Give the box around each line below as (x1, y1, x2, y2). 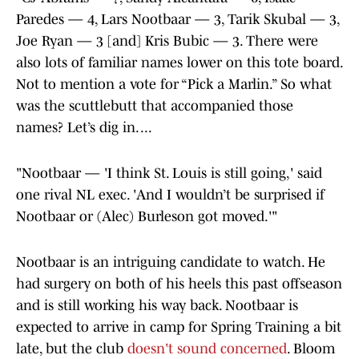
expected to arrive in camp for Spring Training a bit (16, 319, 341, 336)
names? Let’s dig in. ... (16, 119, 152, 136)
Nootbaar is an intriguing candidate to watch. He (16, 254, 325, 271)
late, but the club (16, 341, 127, 357)
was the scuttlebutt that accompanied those (16, 98, 293, 115)
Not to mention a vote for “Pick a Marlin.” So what (16, 76, 332, 93)
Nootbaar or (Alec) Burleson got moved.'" (16, 208, 277, 225)
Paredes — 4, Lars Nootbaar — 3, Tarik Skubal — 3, (16, 11, 339, 28)
